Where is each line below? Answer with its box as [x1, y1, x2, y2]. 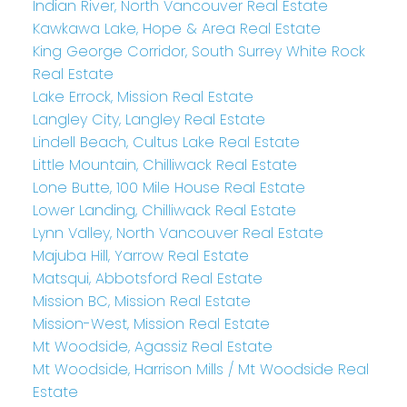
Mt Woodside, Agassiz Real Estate [32, 335, 273, 357]
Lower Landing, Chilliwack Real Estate [32, 199, 296, 221]
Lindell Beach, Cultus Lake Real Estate [32, 131, 300, 153]
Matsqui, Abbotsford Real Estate [32, 267, 263, 289]
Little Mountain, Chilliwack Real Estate [32, 154, 297, 175]
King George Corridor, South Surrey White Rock [32, 40, 365, 62]
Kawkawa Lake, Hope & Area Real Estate [32, 17, 321, 39]
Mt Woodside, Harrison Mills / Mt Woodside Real [32, 358, 369, 380]
